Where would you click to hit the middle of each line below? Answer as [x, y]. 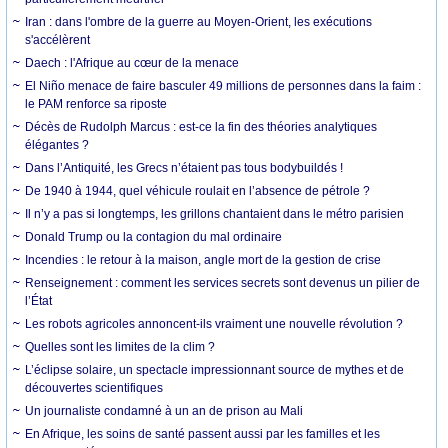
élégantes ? [57, 144]
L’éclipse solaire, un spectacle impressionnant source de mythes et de [215, 369]
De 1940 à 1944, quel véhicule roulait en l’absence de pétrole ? [198, 190]
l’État [39, 300]
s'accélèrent [58, 39]
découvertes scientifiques [94, 387]
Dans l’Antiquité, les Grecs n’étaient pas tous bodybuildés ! [184, 167]
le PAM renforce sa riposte [96, 103]
